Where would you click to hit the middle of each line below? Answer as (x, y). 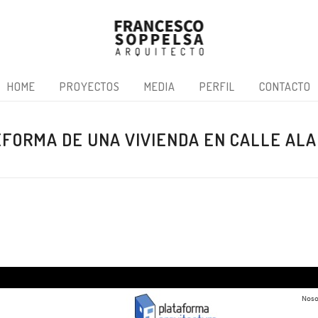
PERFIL (217, 87)
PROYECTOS (90, 87)
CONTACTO (285, 87)
